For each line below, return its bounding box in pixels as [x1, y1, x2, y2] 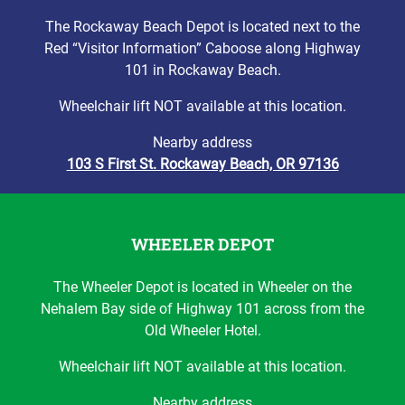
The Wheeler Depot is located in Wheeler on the [53, 278, 352, 296]
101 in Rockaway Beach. [124, 61, 281, 79]
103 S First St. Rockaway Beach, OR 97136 [66, 155, 339, 173]
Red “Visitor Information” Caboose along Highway [44, 40, 361, 57]
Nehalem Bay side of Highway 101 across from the [41, 300, 364, 317]
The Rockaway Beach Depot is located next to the [45, 18, 360, 35]
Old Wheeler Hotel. [144, 322, 261, 339]
